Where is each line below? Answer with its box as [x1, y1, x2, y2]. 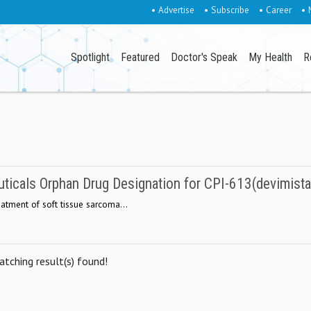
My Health [249, 51, 293, 65]
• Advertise [151, 3, 194, 16]
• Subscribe [203, 3, 249, 16]
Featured [121, 51, 160, 65]
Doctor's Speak [171, 51, 238, 65]
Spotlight [71, 51, 110, 65]
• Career [258, 3, 292, 16]
